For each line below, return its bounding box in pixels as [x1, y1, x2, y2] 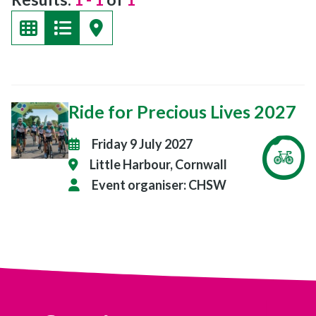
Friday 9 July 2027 [91, 135, 193, 152]
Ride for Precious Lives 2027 [68, 100, 296, 122]
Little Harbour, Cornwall [89, 156, 227, 172]
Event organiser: [91, 176, 186, 193]
